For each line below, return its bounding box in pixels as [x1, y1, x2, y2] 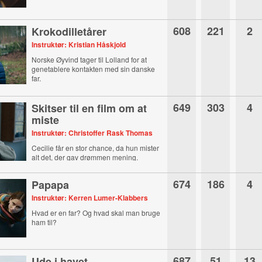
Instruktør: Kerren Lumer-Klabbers [32, 192, 149, 203]
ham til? [32, 217, 57, 227]
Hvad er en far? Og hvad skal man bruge [32, 208, 161, 218]
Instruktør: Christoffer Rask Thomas [32, 127, 153, 138]
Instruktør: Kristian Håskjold [32, 39, 126, 50]
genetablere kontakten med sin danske [32, 64, 156, 74]
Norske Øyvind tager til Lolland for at [32, 54, 147, 64]
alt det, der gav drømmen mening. [32, 152, 139, 162]
